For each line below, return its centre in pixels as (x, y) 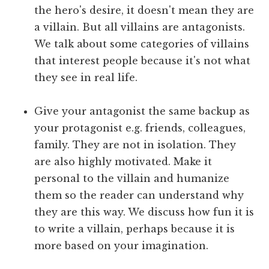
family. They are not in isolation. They (135, 144)
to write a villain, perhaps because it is (135, 228)
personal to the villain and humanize (132, 178)
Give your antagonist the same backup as (142, 111)
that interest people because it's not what (143, 60)
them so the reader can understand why (139, 195)
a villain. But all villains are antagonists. (140, 27)
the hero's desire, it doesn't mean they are (144, 10)
